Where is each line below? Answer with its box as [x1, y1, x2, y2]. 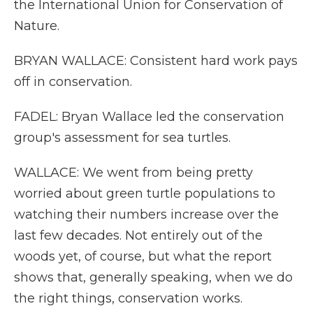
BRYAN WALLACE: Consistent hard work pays [14, 53, 298, 68]
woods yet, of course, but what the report [14, 249, 272, 264]
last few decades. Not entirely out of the [14, 228, 263, 243]
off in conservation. [14, 74, 132, 89]
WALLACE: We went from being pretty [14, 165, 253, 180]
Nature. [14, 18, 59, 34]
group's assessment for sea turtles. [14, 130, 231, 145]
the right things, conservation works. [14, 291, 242, 306]
